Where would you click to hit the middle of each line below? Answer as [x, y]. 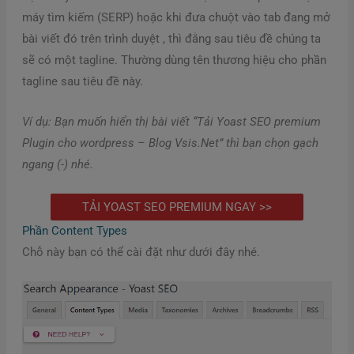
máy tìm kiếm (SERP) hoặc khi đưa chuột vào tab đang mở [176, 18]
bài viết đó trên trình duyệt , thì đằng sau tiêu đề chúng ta [171, 39]
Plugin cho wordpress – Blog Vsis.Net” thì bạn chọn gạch [170, 143]
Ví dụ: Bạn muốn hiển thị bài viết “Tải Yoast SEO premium [171, 121]
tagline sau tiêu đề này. [82, 82]
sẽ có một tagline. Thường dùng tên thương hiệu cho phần [174, 60]
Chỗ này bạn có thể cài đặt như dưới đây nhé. [141, 252]
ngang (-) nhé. [57, 164]
